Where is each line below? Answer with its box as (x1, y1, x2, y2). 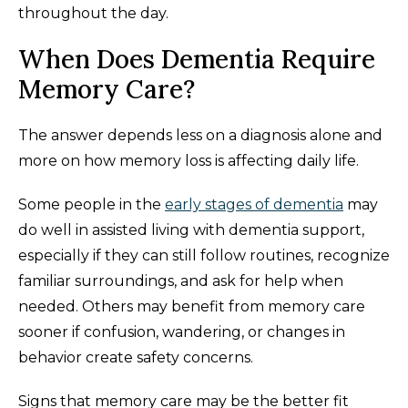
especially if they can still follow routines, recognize (18, 247, 390, 265)
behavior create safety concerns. (18, 349, 253, 367)
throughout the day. (18, 5, 168, 23)
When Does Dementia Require (18, 43, 375, 76)
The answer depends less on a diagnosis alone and (18, 127, 382, 145)
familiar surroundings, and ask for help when (18, 272, 343, 291)
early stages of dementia (165, 196, 343, 214)
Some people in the (18, 196, 165, 214)
